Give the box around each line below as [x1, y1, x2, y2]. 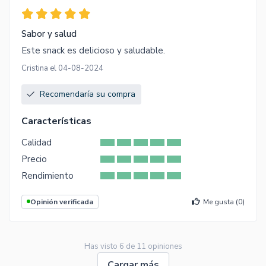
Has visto [84, 240, 119, 252]
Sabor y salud [21, 27, 77, 40]
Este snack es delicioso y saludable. [21, 44, 165, 56]
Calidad [21, 136, 52, 148]
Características [21, 114, 91, 128]
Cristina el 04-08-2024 [21, 62, 103, 74]
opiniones [145, 240, 182, 252]
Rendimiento [21, 169, 74, 182]
